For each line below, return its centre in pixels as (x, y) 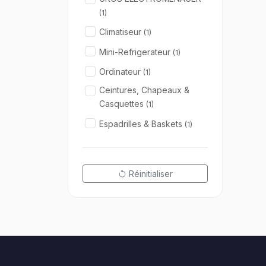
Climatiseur (121, 32)
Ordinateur (121, 71)
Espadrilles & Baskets (142, 123)
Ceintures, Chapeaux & (144, 90)
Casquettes (123, 104)
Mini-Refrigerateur (136, 52)
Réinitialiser (151, 174)
